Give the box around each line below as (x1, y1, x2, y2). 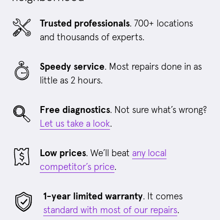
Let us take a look (40, 119, 110, 129)
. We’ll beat (86, 148, 132, 158)
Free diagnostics (40, 105, 110, 115)
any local (132, 148, 166, 158)
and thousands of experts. (40, 32, 144, 42)
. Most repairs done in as (105, 62, 202, 72)
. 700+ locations (130, 19, 193, 28)
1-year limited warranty (43, 192, 143, 201)
